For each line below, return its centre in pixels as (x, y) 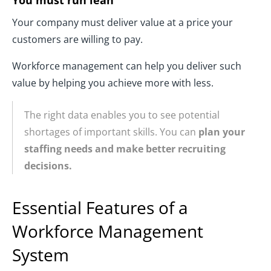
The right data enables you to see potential (122, 115)
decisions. (48, 165)
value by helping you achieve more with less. (113, 83)
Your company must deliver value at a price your (122, 22)
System (41, 254)
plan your (222, 132)
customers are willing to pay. (77, 39)
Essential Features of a (100, 207)
